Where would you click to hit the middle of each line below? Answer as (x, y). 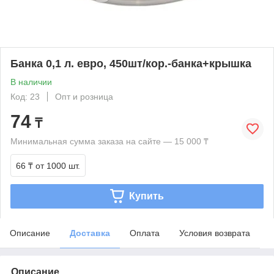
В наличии (31, 82)
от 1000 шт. (58, 165)
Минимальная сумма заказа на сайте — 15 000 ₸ (109, 141)
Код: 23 (25, 96)
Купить (146, 196)
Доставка (90, 233)
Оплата (145, 233)
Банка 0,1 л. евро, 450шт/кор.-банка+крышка (131, 63)
